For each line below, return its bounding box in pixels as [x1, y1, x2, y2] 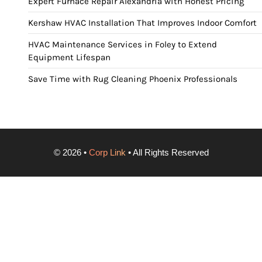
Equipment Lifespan [28, 51, 111, 63]
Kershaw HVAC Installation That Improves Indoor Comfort [28, 17, 257, 28]
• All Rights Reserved [125, 147, 209, 157]
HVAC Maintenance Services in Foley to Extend [28, 39, 217, 50]
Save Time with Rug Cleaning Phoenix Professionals [28, 73, 237, 84]
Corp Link [88, 147, 126, 157]
